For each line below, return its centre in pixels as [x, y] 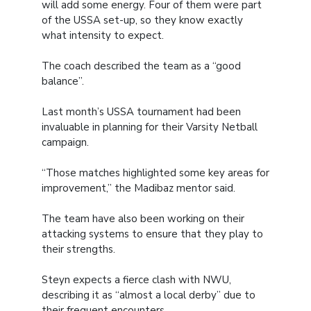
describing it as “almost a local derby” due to [149, 295]
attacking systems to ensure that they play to [152, 234]
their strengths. [78, 250]
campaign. [65, 143]
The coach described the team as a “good [141, 66]
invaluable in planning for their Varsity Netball [150, 127]
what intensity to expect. [103, 36]
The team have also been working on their [143, 219]
